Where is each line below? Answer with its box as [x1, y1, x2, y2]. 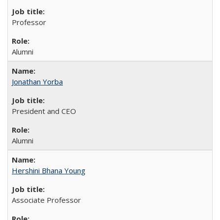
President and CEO [12, 106, 76, 116]
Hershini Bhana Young [12, 165, 85, 175]
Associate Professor [12, 195, 81, 205]
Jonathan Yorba [12, 77, 63, 86]
